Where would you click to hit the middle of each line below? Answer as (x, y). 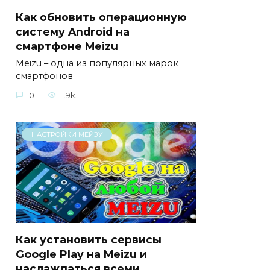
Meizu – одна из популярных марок (97, 64)
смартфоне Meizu (67, 46)
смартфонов (44, 76)
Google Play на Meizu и (81, 254)
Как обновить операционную (101, 17)
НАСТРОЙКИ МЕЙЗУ (67, 135)
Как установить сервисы (89, 240)
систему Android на (73, 31)
